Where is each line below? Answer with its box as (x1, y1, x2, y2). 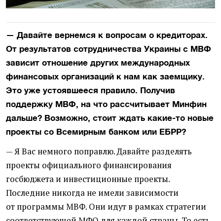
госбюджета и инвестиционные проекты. (6, 173, 170, 184)
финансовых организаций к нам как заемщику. (6, 71, 205, 81)
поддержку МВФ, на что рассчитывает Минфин (6, 99, 207, 109)
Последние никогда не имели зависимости (6, 187, 179, 198)
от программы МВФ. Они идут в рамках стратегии (6, 201, 206, 212)
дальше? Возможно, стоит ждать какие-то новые (6, 112, 214, 123)
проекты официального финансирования (6, 159, 172, 171)
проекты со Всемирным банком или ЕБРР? (6, 126, 186, 137)
